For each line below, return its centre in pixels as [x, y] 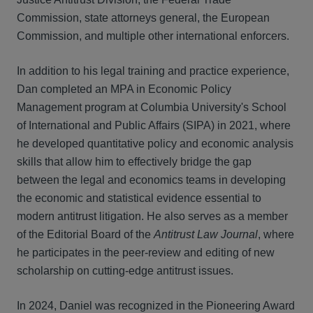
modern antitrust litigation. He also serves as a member [152, 216]
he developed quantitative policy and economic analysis [155, 144]
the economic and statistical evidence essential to [139, 198]
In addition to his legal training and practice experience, [153, 71]
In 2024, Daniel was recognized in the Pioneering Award [156, 306]
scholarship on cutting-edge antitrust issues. [125, 271]
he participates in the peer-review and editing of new [146, 253]
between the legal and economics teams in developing [151, 180]
